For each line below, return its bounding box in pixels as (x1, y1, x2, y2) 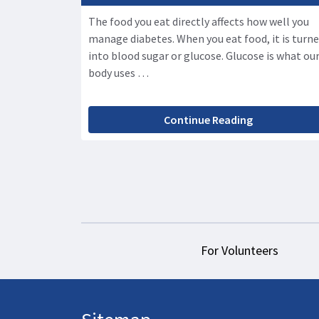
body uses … (88, 66, 149, 80)
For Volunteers (201, 242, 278, 259)
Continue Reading (163, 113, 253, 127)
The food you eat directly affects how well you (88, 14, 309, 29)
